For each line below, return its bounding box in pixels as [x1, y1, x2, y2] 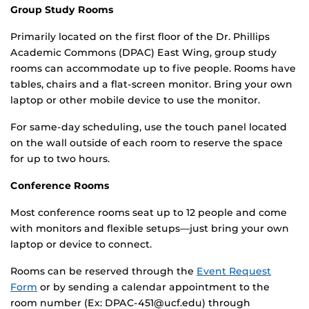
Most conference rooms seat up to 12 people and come [10, 206, 287, 219]
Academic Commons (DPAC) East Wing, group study [10, 46, 277, 59]
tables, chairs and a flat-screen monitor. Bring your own [10, 78, 292, 91]
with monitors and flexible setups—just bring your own [10, 222, 289, 235]
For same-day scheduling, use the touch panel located [10, 121, 287, 134]
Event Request [197, 265, 271, 278]
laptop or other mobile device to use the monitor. [10, 94, 260, 107]
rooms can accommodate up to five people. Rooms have [10, 62, 296, 75]
